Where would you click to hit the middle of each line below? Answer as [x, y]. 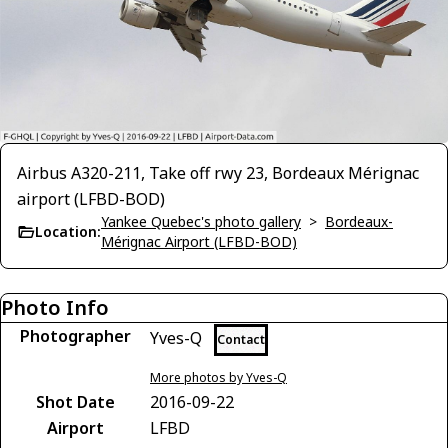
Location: [68, 232]
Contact [241, 340]
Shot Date [75, 402]
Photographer [75, 336]
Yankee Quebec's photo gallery [201, 222]
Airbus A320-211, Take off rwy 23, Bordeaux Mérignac [218, 173]
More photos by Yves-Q [218, 378]
